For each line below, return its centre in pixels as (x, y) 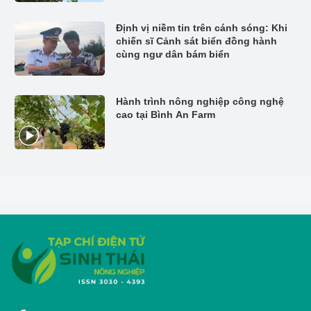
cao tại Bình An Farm (166, 114)
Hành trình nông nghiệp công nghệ (200, 101)
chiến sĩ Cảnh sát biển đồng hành (196, 41)
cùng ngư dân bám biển (173, 54)
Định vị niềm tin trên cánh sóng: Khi (202, 27)
